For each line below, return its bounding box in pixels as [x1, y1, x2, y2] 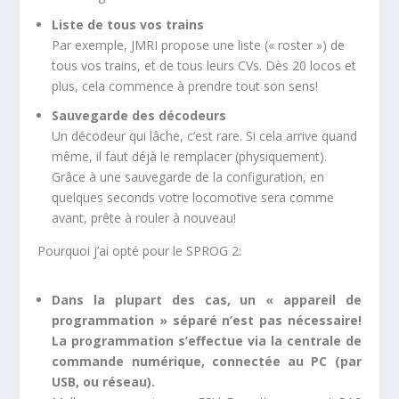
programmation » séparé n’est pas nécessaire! [52, 311, 362, 329]
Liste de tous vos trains [52, 15, 205, 33]
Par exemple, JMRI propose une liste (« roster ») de [52, 36, 346, 53]
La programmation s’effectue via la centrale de [52, 331, 362, 349]
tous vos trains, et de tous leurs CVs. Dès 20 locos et [52, 56, 357, 74]
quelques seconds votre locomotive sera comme [52, 188, 335, 206]
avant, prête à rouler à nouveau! [52, 208, 237, 226]
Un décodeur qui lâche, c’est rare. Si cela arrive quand [52, 126, 358, 144]
